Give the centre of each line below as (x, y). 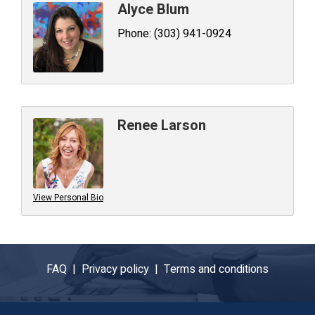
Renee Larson (162, 126)
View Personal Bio (68, 198)
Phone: (134, 34)
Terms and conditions (216, 269)
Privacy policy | (123, 269)
